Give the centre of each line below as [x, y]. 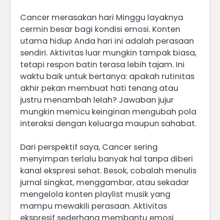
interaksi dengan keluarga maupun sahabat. [108, 124]
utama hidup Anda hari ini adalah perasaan [107, 41]
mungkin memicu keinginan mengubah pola [108, 112]
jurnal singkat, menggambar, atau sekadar [105, 183]
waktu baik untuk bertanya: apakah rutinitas [107, 77]
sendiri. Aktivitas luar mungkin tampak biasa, [108, 53]
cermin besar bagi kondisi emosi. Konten [100, 29]
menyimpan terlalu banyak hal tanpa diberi [107, 159]
